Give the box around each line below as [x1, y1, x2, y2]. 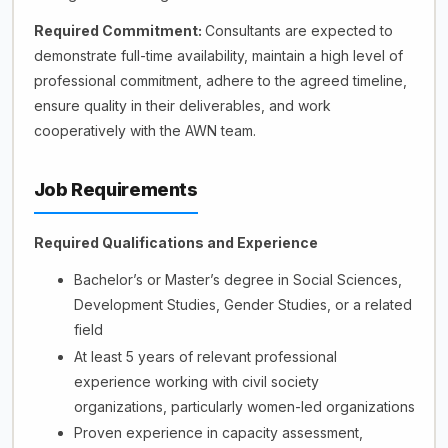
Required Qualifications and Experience [33, 233, 318, 251]
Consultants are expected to [204, 21, 393, 39]
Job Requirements [33, 178, 198, 200]
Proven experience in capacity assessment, [73, 424, 363, 442]
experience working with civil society [73, 372, 319, 390]
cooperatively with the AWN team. [33, 121, 256, 139]
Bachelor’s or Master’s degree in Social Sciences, [73, 270, 402, 288]
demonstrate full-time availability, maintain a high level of [33, 46, 403, 64]
